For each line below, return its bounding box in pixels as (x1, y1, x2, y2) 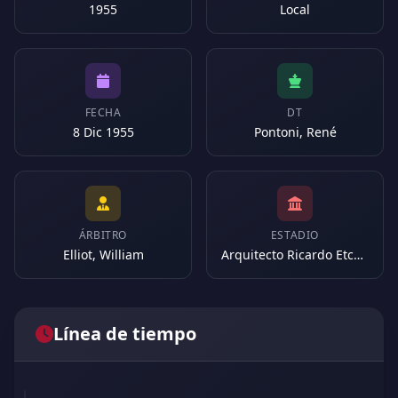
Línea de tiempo (53, 322, 196, 346)
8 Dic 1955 (72, 123, 134, 140)
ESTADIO (270, 227, 320, 243)
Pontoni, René (253, 123, 337, 140)
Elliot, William (62, 246, 144, 263)
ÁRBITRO (78, 227, 128, 243)
